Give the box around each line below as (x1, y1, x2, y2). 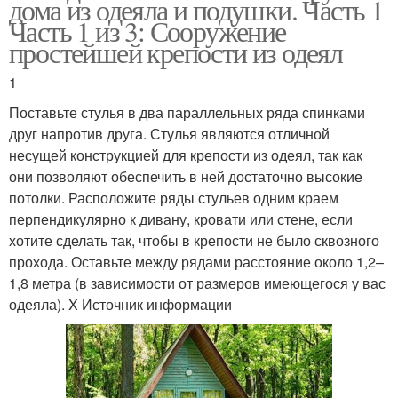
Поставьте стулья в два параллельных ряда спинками (9, 101, 365, 123)
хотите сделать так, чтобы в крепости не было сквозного (9, 229, 379, 251)
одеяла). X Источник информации (9, 293, 232, 314)
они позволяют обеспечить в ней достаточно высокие (9, 165, 362, 187)
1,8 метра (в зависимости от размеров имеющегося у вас (9, 272, 386, 293)
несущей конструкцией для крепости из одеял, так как (9, 144, 362, 165)
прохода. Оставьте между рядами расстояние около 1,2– (9, 251, 384, 272)
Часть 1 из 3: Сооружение (9, 11, 286, 50)
